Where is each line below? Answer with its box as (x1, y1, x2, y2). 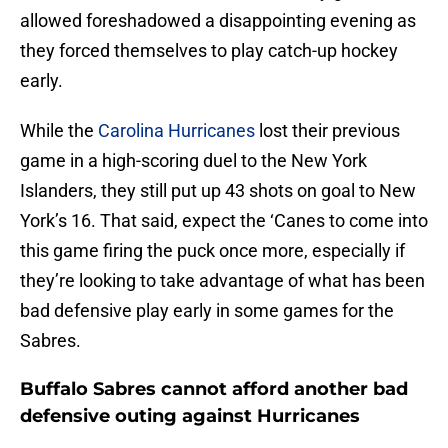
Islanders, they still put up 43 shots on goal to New (20, 180, 416, 202)
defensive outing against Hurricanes (20, 405, 360, 428)
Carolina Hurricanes (98, 120, 255, 142)
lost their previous (255, 120, 400, 142)
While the (20, 120, 98, 142)
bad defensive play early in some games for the (20, 300, 394, 322)
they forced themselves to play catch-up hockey (20, 40, 398, 62)
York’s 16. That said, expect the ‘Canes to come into (20, 210, 428, 232)
